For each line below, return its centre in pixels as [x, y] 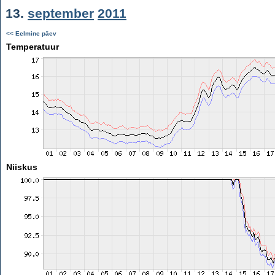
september [61, 13]
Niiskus [21, 167]
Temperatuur [32, 47]
